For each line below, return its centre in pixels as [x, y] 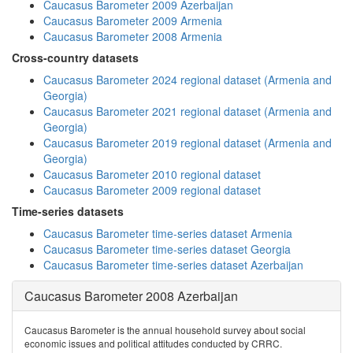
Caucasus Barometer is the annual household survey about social [165, 330]
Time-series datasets [68, 211]
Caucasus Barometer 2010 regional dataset [152, 174]
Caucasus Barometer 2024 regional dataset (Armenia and [188, 80]
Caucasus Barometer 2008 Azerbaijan [131, 296]
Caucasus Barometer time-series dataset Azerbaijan [173, 265]
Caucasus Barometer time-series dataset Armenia [168, 233]
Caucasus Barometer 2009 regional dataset [152, 190]
